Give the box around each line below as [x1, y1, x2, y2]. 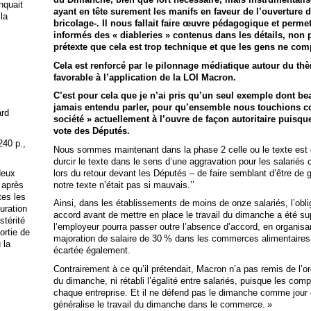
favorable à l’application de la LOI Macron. [53, 72, 236, 83]
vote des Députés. [53, 126, 130, 137]
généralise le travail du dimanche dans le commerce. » [53, 299, 272, 310]
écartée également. [53, 245, 131, 256]
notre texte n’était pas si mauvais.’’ [53, 179, 194, 190]
